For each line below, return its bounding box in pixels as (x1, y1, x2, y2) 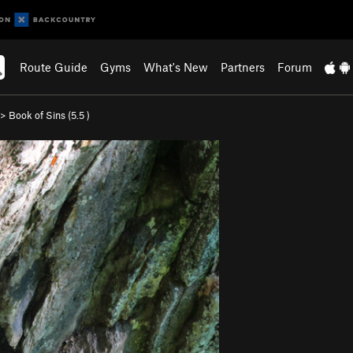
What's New (143, 60, 209, 74)
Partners (221, 60, 266, 74)
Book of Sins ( (9, 109, 71, 121)
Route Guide (20, 60, 88, 74)
